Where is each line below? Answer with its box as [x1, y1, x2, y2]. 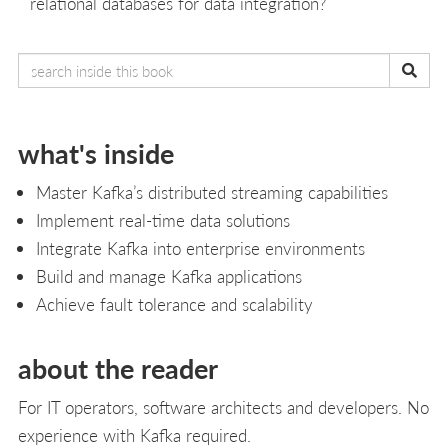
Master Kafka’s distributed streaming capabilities [35, 179, 388, 204]
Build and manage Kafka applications [35, 263, 302, 288]
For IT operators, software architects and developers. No [18, 394, 429, 419]
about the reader [18, 348, 218, 387]
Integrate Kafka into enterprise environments [35, 235, 365, 260]
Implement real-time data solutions [35, 207, 290, 232]
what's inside [18, 133, 174, 172]
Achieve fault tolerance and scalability [35, 291, 313, 316]
